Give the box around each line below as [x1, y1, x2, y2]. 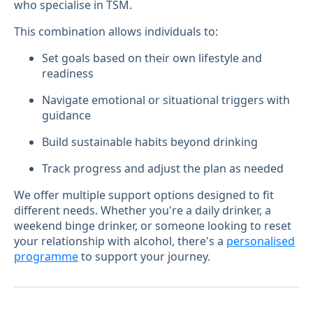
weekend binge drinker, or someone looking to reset [14, 218, 291, 234]
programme [14, 249, 78, 265]
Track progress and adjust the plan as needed [42, 161, 284, 177]
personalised [226, 233, 295, 249]
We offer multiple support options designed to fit [14, 187, 274, 203]
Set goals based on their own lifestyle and [42, 50, 262, 66]
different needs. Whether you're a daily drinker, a [14, 203, 271, 219]
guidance [42, 108, 91, 124]
